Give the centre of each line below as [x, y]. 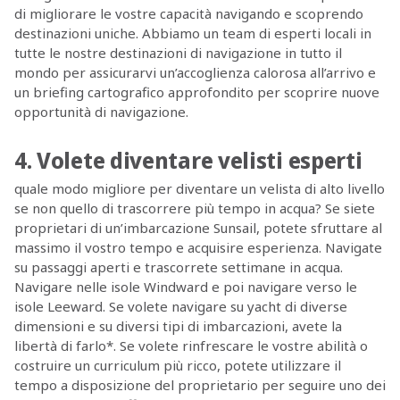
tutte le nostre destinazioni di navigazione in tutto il [178, 53]
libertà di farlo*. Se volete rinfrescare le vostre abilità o [191, 345]
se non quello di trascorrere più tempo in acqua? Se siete [194, 208]
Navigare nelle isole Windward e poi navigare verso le [185, 286]
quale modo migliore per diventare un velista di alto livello [199, 188]
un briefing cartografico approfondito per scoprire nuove [196, 92]
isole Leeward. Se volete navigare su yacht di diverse [180, 306]
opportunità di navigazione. [101, 112]
